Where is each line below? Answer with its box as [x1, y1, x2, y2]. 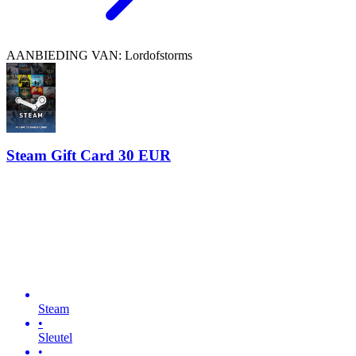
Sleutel [38, 331, 72, 345]
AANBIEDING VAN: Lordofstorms [6, 48, 192, 62]
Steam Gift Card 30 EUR [6, 147, 171, 164]
